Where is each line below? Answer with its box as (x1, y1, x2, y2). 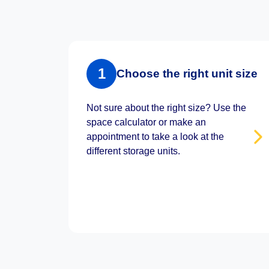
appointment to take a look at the (86, 131, 224, 142)
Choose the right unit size (116, 67, 258, 80)
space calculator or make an (86, 117, 206, 127)
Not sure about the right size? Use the (86, 103, 246, 113)
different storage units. (86, 146, 180, 156)
